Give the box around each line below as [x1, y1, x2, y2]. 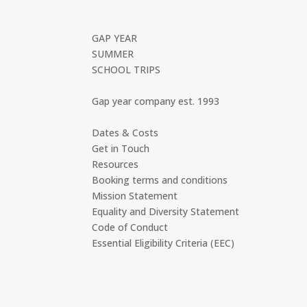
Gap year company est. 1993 [92, 94, 220, 108]
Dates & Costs [92, 125, 159, 139]
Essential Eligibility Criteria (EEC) [92, 236, 235, 249]
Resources [92, 157, 139, 171]
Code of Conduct [92, 220, 169, 234]
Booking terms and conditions [92, 173, 228, 186]
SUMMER [92, 47, 134, 60]
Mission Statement [92, 188, 178, 202]
